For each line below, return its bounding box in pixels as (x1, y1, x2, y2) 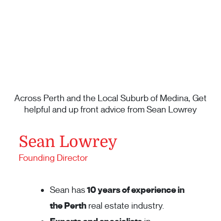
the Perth (50, 200, 86, 212)
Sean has (50, 184, 85, 196)
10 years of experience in (85, 184, 184, 196)
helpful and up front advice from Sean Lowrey (24, 104, 197, 115)
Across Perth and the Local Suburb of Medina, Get (14, 93, 207, 104)
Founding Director (19, 152, 88, 164)
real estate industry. (86, 200, 164, 212)
